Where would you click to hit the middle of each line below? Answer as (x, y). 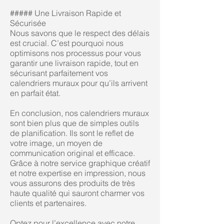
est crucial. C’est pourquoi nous (67, 43)
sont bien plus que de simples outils (74, 123)
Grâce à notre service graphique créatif (80, 163)
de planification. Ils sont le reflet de (72, 133)
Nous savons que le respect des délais (80, 33)
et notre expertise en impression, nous (78, 173)
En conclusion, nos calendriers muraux (79, 113)
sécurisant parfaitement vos (59, 73)
